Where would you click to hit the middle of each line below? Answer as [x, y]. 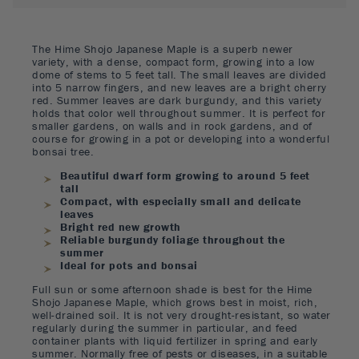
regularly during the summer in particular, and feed [165, 328]
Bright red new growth [121, 227]
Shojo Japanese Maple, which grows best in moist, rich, [175, 302]
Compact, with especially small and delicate [181, 201]
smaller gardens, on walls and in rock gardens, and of [172, 126]
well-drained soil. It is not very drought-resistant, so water [182, 315]
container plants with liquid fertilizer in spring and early [175, 341]
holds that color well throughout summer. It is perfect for [179, 113]
